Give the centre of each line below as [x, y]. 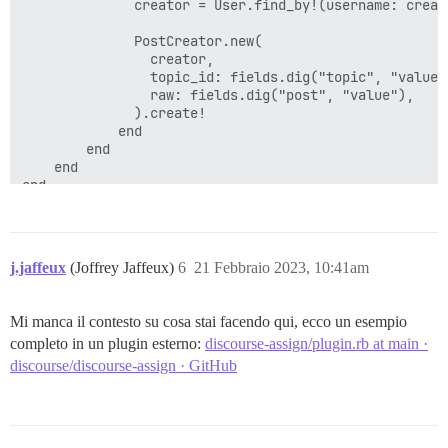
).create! [114, 113]
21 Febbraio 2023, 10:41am [281, 268]
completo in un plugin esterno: [107, 344]
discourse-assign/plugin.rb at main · [316, 344]
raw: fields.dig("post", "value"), [218, 95]
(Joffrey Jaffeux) [124, 268]
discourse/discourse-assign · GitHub [123, 366]
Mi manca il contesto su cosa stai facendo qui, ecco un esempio [208, 322]
